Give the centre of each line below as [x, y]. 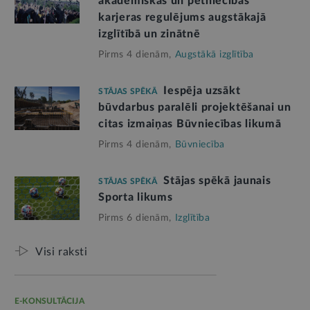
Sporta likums [136, 197]
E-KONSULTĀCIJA [49, 301]
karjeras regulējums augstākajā [182, 17]
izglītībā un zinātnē [149, 34]
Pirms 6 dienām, [135, 218]
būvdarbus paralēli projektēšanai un [195, 107]
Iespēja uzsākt [202, 90]
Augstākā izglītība [214, 54]
